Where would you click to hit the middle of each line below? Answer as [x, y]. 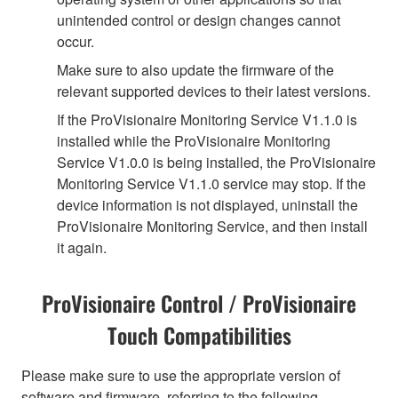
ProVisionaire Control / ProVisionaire [199, 302]
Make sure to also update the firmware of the [195, 69]
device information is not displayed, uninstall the [207, 204]
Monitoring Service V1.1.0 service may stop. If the [211, 183]
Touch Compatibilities [199, 334]
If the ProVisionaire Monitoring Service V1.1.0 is [207, 119]
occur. [76, 41]
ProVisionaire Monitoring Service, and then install [212, 226]
